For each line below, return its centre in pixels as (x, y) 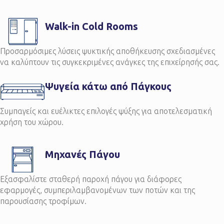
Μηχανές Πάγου (82, 154)
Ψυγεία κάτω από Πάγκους (108, 86)
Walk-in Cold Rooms (91, 26)
